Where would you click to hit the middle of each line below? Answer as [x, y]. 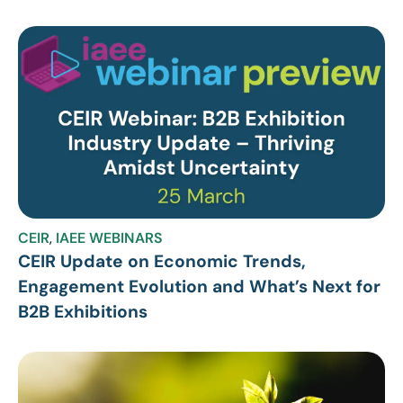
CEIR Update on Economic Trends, [162, 262]
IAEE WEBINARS [109, 238]
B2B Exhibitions [83, 312]
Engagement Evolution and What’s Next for [199, 287]
